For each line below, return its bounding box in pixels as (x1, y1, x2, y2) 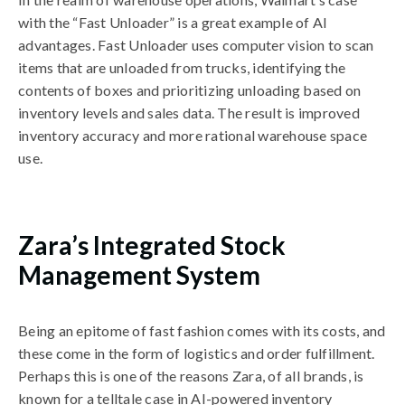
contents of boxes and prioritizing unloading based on (18, 81, 362, 99)
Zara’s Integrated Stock (18, 230, 286, 260)
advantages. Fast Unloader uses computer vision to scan (18, 36, 374, 53)
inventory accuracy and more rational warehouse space (18, 127, 367, 144)
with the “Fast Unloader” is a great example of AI (18, 14, 328, 31)
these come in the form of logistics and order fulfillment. (18, 344, 375, 362)
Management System (18, 259, 260, 290)
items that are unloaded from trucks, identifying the (18, 59, 345, 76)
